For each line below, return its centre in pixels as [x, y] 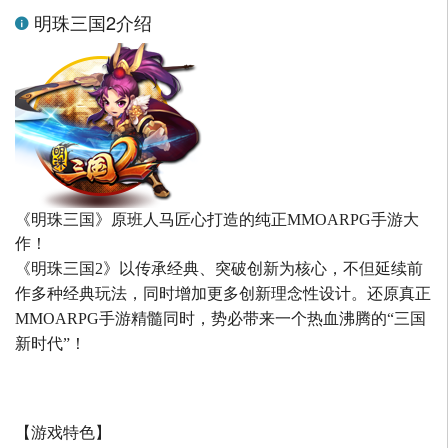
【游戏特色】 [63, 433]
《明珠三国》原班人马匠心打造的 [135, 220]
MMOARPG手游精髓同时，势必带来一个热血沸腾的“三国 [220, 319]
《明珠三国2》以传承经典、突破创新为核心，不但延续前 [219, 269]
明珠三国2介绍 [90, 22]
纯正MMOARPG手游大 [337, 220]
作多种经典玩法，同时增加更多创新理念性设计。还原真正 [223, 294]
